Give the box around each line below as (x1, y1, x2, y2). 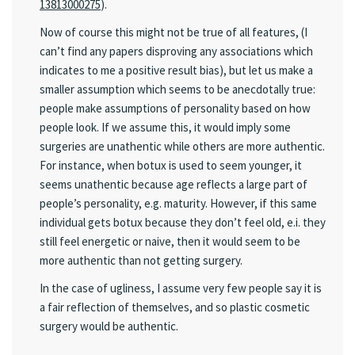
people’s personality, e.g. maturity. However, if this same (40, 196, 317, 211)
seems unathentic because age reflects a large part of (40, 177, 307, 192)
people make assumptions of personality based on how (40, 101, 311, 116)
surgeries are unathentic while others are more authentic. (40, 139, 325, 154)
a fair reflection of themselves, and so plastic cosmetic (40, 300, 310, 315)
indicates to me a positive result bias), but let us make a (40, 63, 313, 78)
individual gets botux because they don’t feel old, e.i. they (40, 215, 326, 230)
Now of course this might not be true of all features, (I (40, 25, 307, 40)
